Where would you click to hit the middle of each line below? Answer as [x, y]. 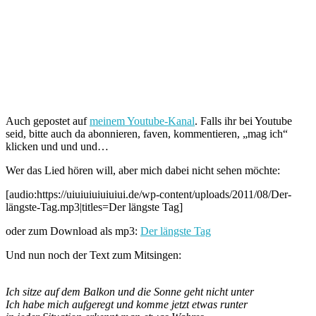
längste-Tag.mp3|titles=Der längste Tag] [94, 207]
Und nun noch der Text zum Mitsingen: [93, 255]
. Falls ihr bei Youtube [243, 121]
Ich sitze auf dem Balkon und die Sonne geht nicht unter [130, 291]
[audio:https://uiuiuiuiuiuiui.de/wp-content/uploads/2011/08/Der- [148, 194]
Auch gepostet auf [48, 121]
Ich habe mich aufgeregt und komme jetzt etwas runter [127, 304]
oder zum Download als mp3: [73, 231]
